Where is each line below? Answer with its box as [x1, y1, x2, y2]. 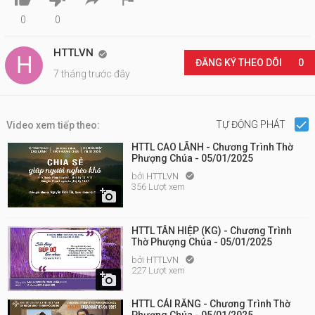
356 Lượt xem [131, 181, 185, 192]
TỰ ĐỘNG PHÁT [215, 119, 288, 130]
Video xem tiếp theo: [6, 120, 100, 131]
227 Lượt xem [131, 265, 185, 276]
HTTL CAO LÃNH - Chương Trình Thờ [131, 141, 293, 153]
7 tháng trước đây [53, 68, 130, 79]
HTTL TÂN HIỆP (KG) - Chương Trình [131, 225, 292, 236]
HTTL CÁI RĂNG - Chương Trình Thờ [131, 298, 290, 309]
